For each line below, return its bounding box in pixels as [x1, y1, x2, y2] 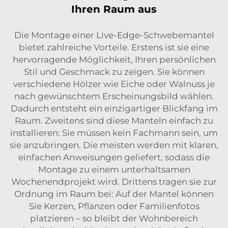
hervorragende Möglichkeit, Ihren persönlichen [12, 54, 216, 65]
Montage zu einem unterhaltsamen [38, 164, 190, 175]
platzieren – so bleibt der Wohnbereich [30, 213, 198, 223]
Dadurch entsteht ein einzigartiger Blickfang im [10, 103, 218, 113]
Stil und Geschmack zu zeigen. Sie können [23, 67, 205, 77]
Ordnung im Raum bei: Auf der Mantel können [14, 189, 214, 199]
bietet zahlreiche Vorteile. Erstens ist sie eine [19, 42, 209, 52]
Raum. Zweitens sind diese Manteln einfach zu [15, 116, 213, 126]
